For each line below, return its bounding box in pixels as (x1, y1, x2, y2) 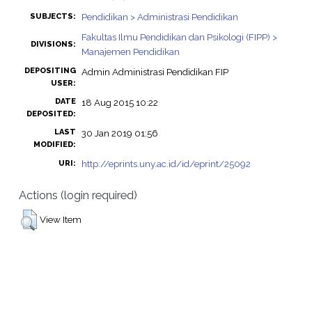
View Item (39, 213, 81, 225)
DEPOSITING (24, 66, 76, 76)
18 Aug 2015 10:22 (81, 97, 158, 109)
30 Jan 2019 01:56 (81, 127, 158, 139)
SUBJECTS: (29, 12, 76, 22)
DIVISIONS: (30, 40, 76, 49)
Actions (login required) (18, 187, 137, 202)
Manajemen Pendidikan (81, 46, 180, 58)
